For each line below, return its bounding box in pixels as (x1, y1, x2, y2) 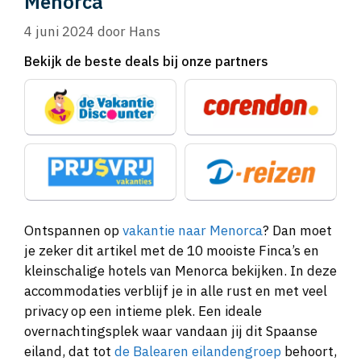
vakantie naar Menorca (122, 222, 263, 240)
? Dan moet (263, 222, 332, 240)
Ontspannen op (24, 222, 122, 240)
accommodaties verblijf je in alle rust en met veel (24, 282, 327, 301)
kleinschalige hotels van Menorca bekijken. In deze (24, 262, 337, 280)
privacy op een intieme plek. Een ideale (24, 302, 262, 321)
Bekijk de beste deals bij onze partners (24, 53, 268, 70)
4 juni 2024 (24, 23, 94, 41)
